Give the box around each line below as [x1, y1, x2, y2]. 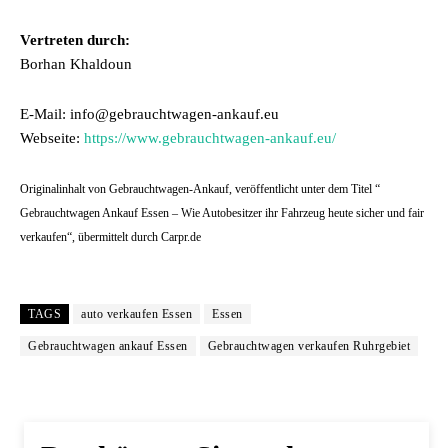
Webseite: [20, 130, 84, 146]
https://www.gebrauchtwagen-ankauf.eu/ [84, 130, 336, 146]
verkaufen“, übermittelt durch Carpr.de [20, 230, 201, 244]
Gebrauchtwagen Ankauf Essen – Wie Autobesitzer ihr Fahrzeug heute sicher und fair [20, 206, 424, 220]
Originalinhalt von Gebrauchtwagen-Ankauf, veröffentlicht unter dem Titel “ [20, 182, 380, 196]
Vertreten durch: [20, 32, 130, 48]
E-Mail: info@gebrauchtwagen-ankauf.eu [20, 106, 279, 122]
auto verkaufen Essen [81, 307, 192, 321]
